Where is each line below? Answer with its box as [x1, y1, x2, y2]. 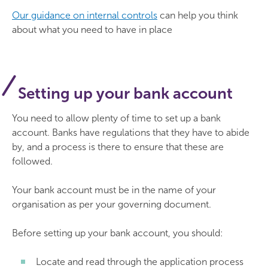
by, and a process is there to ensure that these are [12, 141, 224, 153]
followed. [12, 156, 53, 167]
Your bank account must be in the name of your [12, 184, 216, 196]
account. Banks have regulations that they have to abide [12, 127, 249, 138]
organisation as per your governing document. [12, 199, 211, 210]
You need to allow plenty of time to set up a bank [12, 112, 221, 124]
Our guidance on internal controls [12, 10, 157, 21]
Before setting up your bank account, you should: [12, 227, 223, 239]
